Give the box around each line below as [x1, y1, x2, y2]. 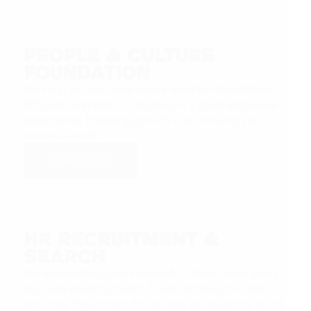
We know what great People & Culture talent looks [23, 266, 279, 280]
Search [23, 249, 106, 264]
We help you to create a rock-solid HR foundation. [23, 82, 274, 96]
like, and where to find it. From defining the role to [23, 281, 276, 296]
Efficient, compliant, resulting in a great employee [23, 97, 278, 112]
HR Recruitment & [23, 232, 219, 247]
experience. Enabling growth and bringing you [23, 112, 260, 127]
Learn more [51, 153, 110, 168]
